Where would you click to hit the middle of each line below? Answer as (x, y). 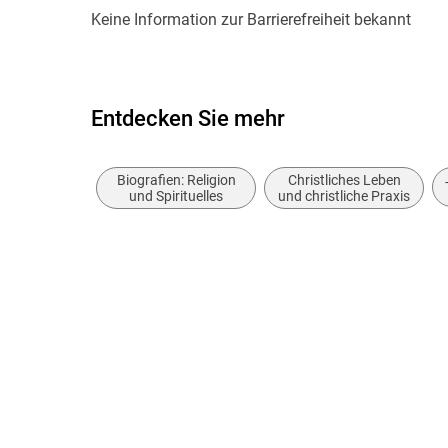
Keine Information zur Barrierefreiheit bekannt (251, 19)
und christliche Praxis (344, 196)
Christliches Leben (344, 180)
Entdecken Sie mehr (188, 118)
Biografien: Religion (176, 180)
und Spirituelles (176, 196)
